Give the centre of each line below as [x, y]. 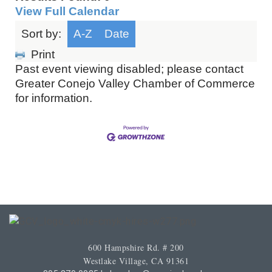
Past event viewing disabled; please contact [129, 69]
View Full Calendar [67, 11]
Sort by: [41, 34]
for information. [54, 98]
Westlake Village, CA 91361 [136, 260]
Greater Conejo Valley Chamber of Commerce [135, 83]
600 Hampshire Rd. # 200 [136, 247]
